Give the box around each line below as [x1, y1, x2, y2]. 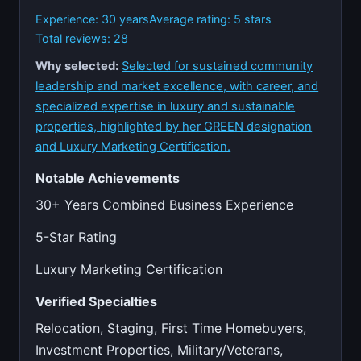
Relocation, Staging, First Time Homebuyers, [35, 319, 307, 336]
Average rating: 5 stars [149, 12, 272, 27]
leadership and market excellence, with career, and [35, 78, 319, 93]
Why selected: [35, 58, 119, 73]
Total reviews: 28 [35, 31, 129, 46]
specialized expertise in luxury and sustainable [35, 98, 296, 114]
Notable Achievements [35, 169, 180, 186]
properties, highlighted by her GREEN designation [35, 118, 313, 134]
